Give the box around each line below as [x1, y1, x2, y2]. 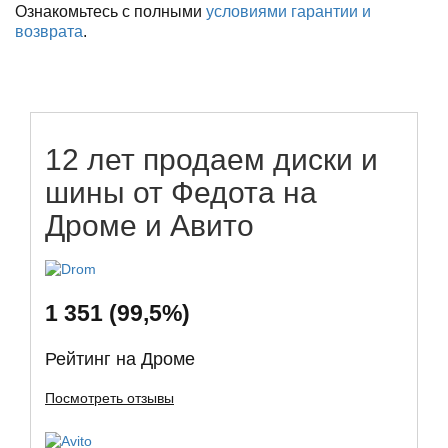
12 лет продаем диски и [45, 143, 378, 177]
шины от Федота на [45, 176, 317, 210]
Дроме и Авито [45, 209, 254, 243]
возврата [15, 23, 83, 41]
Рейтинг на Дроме [45, 349, 195, 370]
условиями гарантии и [206, 3, 371, 21]
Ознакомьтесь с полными [15, 3, 206, 21]
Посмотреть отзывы [45, 390, 174, 407]
